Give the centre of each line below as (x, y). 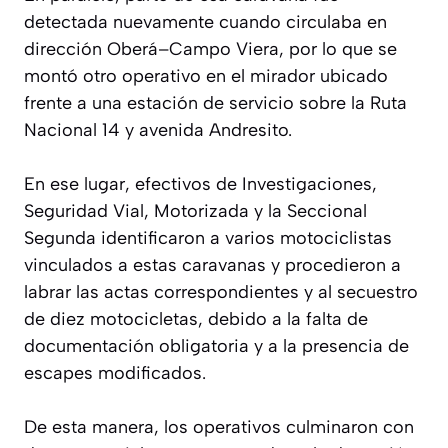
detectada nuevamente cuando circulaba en (205, 21)
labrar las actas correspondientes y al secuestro (221, 291)
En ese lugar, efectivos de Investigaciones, (200, 183)
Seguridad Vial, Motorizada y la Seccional (195, 210)
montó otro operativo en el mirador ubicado (206, 75)
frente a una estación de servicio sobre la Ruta (215, 102)
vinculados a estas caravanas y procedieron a (212, 264)
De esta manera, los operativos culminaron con (219, 426)
